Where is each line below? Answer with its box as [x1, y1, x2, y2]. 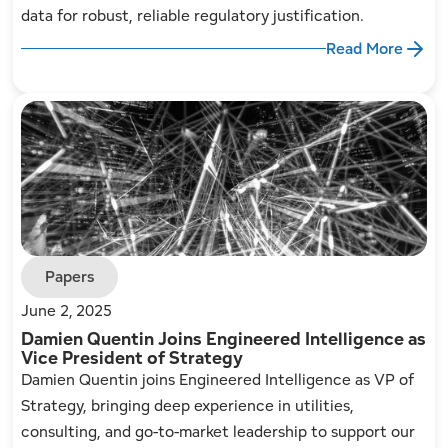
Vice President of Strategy [21, 346, 244, 370]
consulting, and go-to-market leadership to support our [21, 421, 416, 443]
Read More [325, 37, 403, 59]
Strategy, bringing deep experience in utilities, [21, 395, 355, 417]
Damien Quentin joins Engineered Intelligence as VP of [21, 369, 415, 391]
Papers [45, 266, 95, 288]
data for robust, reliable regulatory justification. [21, 4, 365, 26]
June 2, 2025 [21, 300, 113, 322]
